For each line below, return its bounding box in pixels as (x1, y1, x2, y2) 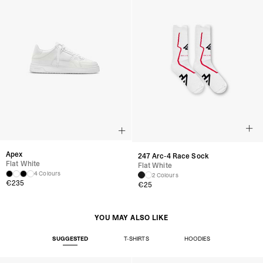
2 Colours (151, 171, 178, 179)
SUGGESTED (52, 234, 89, 242)
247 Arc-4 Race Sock (137, 151, 210, 161)
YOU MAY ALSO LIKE (95, 213, 168, 222)
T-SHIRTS (123, 234, 149, 242)
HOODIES (184, 234, 211, 242)
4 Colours (34, 170, 61, 178)
